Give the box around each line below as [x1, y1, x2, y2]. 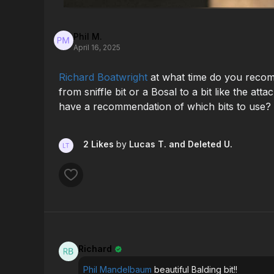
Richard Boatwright [59, 71, 147, 84]
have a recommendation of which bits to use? [59, 100, 271, 113]
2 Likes [83, 139, 116, 150]
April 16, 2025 [73, 43, 120, 53]
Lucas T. [127, 139, 169, 150]
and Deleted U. [169, 139, 232, 150]
